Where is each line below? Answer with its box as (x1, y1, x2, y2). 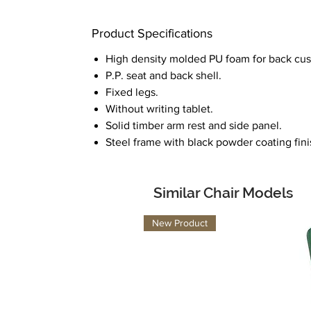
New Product (152, 217, 208, 228)
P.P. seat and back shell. (106, 69, 221, 81)
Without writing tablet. (106, 103, 213, 115)
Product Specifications (92, 26, 212, 40)
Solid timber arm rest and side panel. (106, 119, 282, 131)
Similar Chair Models (153, 184, 293, 201)
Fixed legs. (106, 86, 158, 98)
